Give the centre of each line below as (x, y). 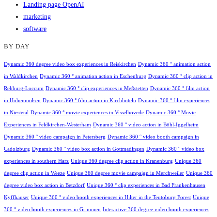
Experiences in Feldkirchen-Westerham (47, 125)
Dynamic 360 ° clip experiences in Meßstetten (97, 89)
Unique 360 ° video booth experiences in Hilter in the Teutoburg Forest (111, 198)
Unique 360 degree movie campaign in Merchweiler (125, 173)
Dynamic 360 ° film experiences (174, 101)
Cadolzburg (17, 149)
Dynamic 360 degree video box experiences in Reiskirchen (70, 64)
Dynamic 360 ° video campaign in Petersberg (55, 137)
